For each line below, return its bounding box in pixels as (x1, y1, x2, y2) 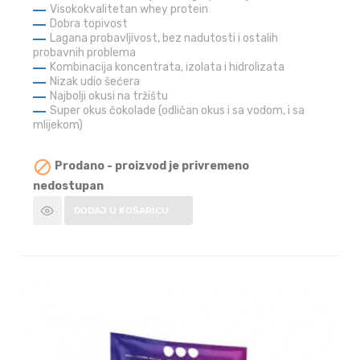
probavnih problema (33, 46, 137, 60)
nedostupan (33, 178, 104, 193)
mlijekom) (33, 118, 84, 133)
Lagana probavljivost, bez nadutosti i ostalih (50, 31, 279, 46)
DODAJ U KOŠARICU (74, 204, 170, 216)
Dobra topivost (50, 17, 129, 31)
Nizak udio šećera (50, 75, 141, 89)
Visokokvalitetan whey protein (50, 2, 209, 17)
